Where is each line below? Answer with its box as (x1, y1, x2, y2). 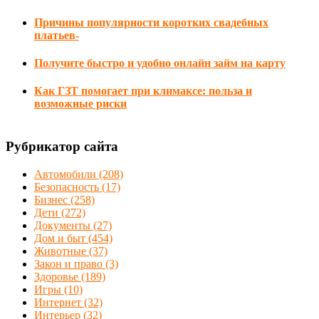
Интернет (34, 296, 84, 308)
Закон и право (34, 257, 105, 270)
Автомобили (34, 167, 99, 180)
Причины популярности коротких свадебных (34, 16, 268, 28)
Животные (34, 244, 89, 257)
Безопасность (34, 180, 102, 193)
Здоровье (34, 270, 81, 283)
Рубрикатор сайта (6, 139, 118, 155)
